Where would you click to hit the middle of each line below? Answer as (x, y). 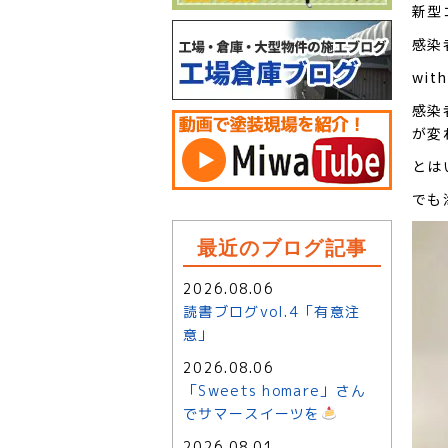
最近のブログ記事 (282, 248)
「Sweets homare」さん (275, 390)
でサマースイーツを (252, 413)
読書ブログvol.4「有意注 (272, 311)
